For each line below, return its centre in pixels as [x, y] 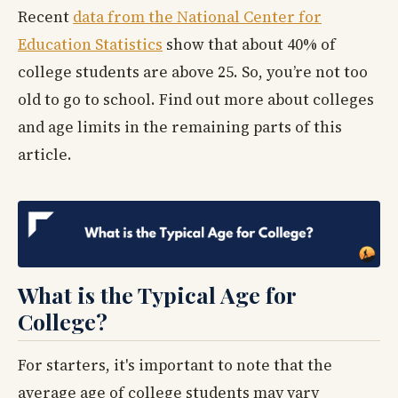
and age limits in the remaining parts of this [180, 127]
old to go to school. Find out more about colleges [196, 100]
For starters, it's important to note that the [175, 365]
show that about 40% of [249, 45]
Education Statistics [90, 45]
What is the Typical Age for [157, 294]
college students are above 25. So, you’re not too [193, 72]
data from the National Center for [197, 17]
